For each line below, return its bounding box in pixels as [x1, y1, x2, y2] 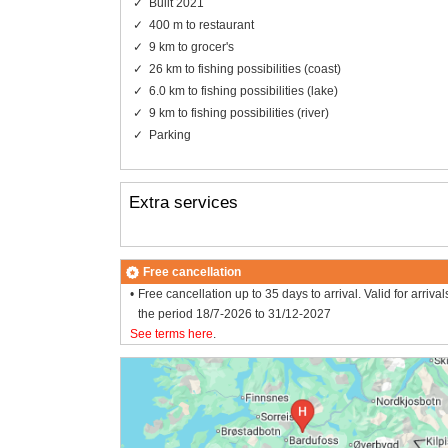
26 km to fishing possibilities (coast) [148, 61, 341, 76]
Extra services [128, 192, 238, 212]
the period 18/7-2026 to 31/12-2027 [138, 307, 332, 322]
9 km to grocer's [148, 39, 234, 54]
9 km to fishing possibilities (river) [148, 105, 329, 120]
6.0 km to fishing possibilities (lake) [148, 83, 338, 98]
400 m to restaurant [148, 17, 254, 32]
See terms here [129, 327, 213, 342]
